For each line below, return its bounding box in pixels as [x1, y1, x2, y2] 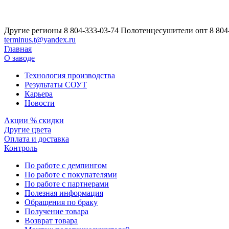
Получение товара [25, 207, 88, 216]
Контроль [4, 144, 37, 152]
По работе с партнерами [25, 179, 109, 188]
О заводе [4, 54, 35, 62]
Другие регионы [4, 26, 62, 35]
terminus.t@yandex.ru [4, 35, 76, 44]
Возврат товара [25, 216, 78, 225]
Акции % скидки [4, 116, 64, 125]
